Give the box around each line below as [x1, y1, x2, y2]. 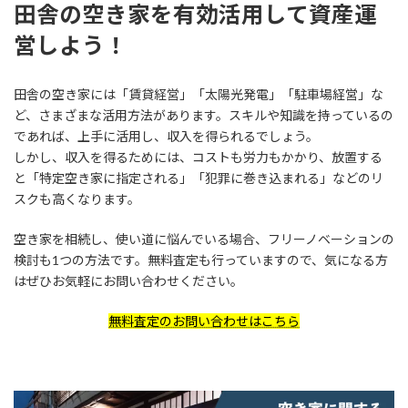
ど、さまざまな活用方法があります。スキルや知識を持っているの [14, 107, 393, 123]
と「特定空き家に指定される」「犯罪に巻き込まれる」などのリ [14, 169, 383, 186]
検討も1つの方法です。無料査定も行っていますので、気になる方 [14, 251, 388, 268]
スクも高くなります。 [14, 190, 140, 207]
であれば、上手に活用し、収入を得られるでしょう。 [14, 127, 319, 144]
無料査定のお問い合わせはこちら [108, 312, 300, 329]
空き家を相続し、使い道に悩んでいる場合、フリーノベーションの [14, 230, 394, 247]
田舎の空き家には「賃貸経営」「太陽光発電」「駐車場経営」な [14, 86, 383, 102]
